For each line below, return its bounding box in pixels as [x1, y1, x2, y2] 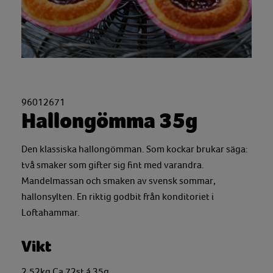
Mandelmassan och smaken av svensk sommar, [21, 175, 216, 186]
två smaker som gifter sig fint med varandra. [21, 160, 204, 171]
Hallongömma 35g [21, 108, 197, 133]
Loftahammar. [21, 207, 80, 218]
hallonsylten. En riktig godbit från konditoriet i [21, 191, 214, 202]
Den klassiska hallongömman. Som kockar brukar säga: [21, 144, 248, 155]
